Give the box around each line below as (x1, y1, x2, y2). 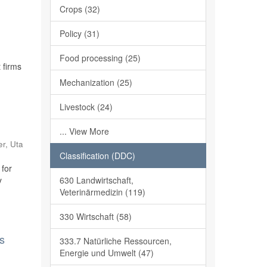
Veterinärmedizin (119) (59, 186, 145, 198)
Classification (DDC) (59, 150, 135, 162)
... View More (59, 125, 109, 137)
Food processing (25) (59, 52, 141, 64)
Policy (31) (59, 27, 100, 39)
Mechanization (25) (59, 76, 132, 88)
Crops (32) (59, 3, 100, 15)
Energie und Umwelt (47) (59, 247, 154, 259)
